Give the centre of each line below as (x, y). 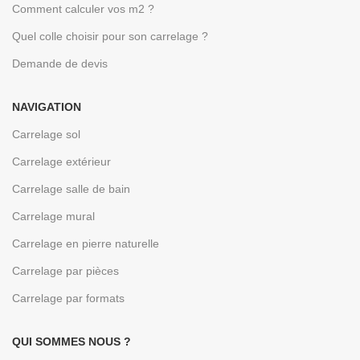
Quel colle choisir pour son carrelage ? (110, 37)
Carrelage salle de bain (71, 189)
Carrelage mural (53, 217)
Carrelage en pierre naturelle (86, 244)
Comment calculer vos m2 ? (83, 9)
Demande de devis (60, 64)
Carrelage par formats (68, 299)
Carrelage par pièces (65, 271)
